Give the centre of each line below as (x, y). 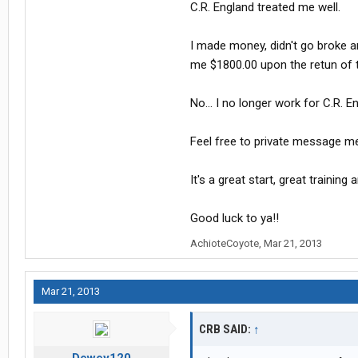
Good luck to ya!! (235, 219)
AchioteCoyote (225, 244)
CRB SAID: (226, 330)
